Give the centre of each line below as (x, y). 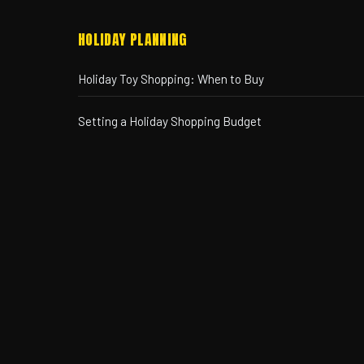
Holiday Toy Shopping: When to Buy (171, 78)
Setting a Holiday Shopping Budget (170, 121)
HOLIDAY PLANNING (133, 39)
